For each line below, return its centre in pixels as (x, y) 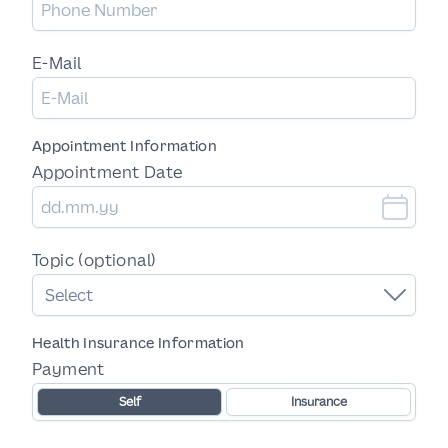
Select (69, 295)
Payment (68, 369)
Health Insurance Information (138, 342)
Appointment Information (125, 145)
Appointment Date (107, 172)
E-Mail (57, 63)
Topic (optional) (94, 260)
